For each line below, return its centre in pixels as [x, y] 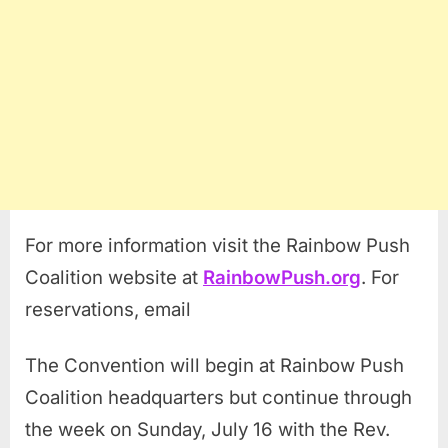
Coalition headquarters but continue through [218, 397]
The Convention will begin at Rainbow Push [214, 365]
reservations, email [108, 309]
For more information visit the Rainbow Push [217, 245]
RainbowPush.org [282, 277]
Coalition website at [114, 277]
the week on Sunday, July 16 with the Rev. [207, 429]
